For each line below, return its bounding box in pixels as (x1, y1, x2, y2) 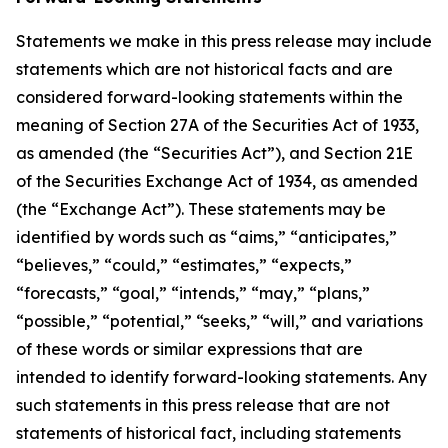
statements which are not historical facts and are (16, 59, 393, 79)
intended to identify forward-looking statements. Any (16, 367, 427, 387)
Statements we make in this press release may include (16, 31, 432, 51)
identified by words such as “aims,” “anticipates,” (16, 227, 397, 247)
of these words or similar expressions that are (16, 339, 363, 359)
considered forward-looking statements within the (16, 87, 403, 107)
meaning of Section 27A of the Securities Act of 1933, (16, 115, 419, 135)
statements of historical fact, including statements (16, 423, 401, 443)
